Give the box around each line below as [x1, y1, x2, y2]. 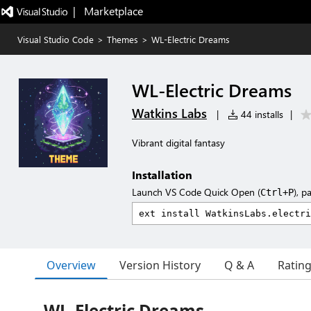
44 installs [238, 108, 283, 121]
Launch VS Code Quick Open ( [132, 185, 260, 199]
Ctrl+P [260, 187, 294, 198]
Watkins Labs [132, 105, 207, 121]
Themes [107, 33, 138, 45]
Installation [132, 167, 192, 182]
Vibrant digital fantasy [132, 136, 225, 149]
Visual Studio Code [17, 33, 94, 45]
